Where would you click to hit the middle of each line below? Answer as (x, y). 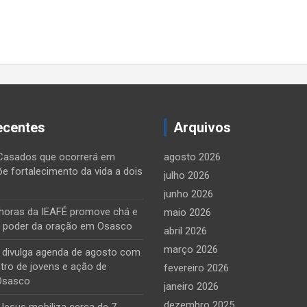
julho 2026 (187, 175)
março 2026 (191, 249)
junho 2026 (188, 194)
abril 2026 (185, 231)
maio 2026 (187, 212)
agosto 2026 (192, 157)
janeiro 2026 (191, 286)
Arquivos (202, 127)
